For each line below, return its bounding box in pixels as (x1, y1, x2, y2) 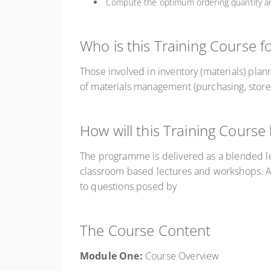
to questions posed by (80, 180, 177, 193)
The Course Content (80, 220, 211, 240)
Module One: (80, 249, 143, 263)
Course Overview (142, 249, 220, 263)
